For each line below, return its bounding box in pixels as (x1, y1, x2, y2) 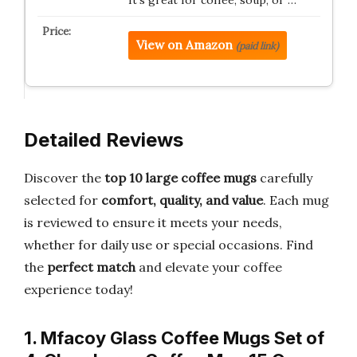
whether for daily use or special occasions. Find (24, 237, 313, 253)
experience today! (24, 281, 133, 297)
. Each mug (263, 192, 329, 208)
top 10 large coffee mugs (104, 170, 257, 186)
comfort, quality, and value (101, 192, 263, 208)
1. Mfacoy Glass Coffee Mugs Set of (24, 328, 324, 348)
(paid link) (235, 40, 279, 52)
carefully (257, 170, 312, 186)
